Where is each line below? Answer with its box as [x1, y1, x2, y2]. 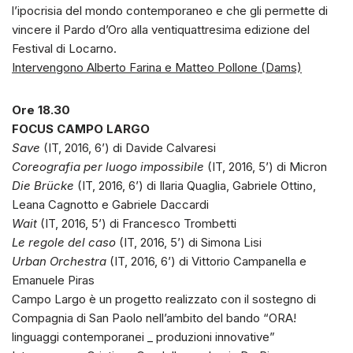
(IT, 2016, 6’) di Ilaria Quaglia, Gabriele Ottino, [74, 177, 316, 193]
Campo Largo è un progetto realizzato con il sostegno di [12, 291, 316, 307]
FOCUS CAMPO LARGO [12, 121, 150, 136]
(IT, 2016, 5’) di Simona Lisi [116, 234, 262, 250]
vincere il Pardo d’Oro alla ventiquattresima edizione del [12, 21, 310, 37]
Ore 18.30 [12, 102, 70, 117]
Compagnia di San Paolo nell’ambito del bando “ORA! [12, 310, 296, 325]
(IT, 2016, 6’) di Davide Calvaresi [40, 139, 216, 155]
